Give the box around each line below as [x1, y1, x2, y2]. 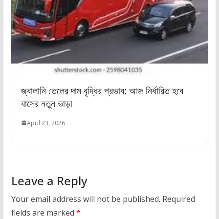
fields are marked [11, 207, 76, 218]
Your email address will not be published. [11, 193, 160, 204]
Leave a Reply [11, 172, 87, 189]
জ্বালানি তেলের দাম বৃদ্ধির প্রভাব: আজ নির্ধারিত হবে [21, 84, 183, 97]
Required [162, 193, 195, 204]
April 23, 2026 [26, 118, 65, 127]
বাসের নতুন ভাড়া [21, 96, 72, 110]
